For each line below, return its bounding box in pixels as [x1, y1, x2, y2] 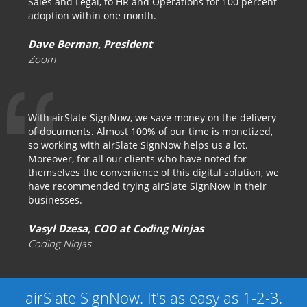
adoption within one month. [28, 9, 156, 22]
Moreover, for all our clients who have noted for [28, 152, 247, 165]
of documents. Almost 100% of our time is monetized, [28, 125, 273, 138]
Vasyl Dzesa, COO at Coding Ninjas [28, 221, 204, 235]
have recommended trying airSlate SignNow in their [28, 180, 267, 193]
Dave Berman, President [28, 37, 153, 51]
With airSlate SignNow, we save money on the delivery [28, 111, 276, 124]
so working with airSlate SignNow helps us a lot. [28, 138, 248, 151]
